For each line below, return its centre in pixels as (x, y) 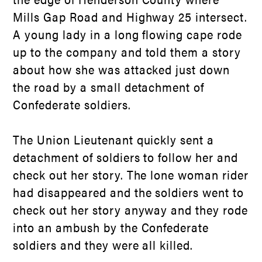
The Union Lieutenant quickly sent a (114, 139)
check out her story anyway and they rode (130, 209)
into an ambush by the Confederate (111, 227)
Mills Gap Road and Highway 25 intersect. (130, 16)
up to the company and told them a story (127, 51)
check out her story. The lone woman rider (131, 174)
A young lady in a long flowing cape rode (127, 34)
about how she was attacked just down (121, 69)
